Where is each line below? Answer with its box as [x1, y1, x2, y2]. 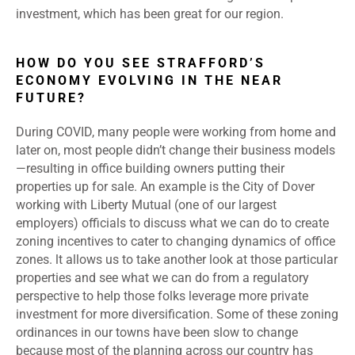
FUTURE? [16, 90, 86, 106]
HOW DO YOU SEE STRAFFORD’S [16, 55, 265, 71]
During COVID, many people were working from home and [16, 124, 336, 140]
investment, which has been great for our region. [16, 6, 284, 22]
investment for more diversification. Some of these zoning [16, 307, 338, 323]
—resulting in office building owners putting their [16, 161, 284, 177]
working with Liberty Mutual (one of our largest [16, 197, 277, 213]
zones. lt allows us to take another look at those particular [16, 252, 338, 268]
